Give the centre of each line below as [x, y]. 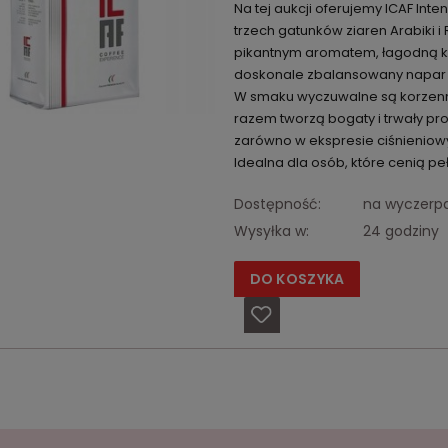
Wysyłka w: [271, 231]
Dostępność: [277, 204]
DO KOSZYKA [297, 279]
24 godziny [400, 231]
